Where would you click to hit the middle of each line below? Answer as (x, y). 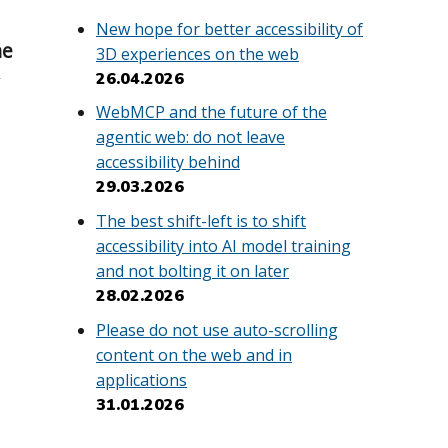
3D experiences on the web (197, 53)
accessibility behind (168, 162)
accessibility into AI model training (223, 245)
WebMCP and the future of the (211, 112)
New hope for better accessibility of (229, 28)
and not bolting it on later (192, 270)
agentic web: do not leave (190, 137)
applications (141, 379)
